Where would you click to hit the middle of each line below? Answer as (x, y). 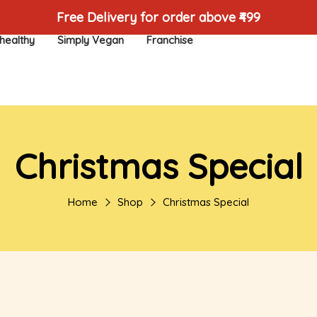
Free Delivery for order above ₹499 (158, 17)
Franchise (170, 40)
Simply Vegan (91, 40)
